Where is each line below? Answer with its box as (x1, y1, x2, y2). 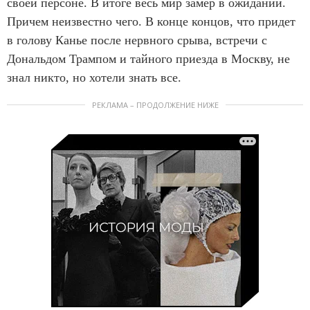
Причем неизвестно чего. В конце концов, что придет (7, 15, 295, 28)
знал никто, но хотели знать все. (7, 71, 181, 84)
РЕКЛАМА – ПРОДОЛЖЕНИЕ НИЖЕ (91, 100, 219, 110)
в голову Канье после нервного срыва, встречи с (7, 33, 267, 47)
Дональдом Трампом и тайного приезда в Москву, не (7, 52, 290, 66)
